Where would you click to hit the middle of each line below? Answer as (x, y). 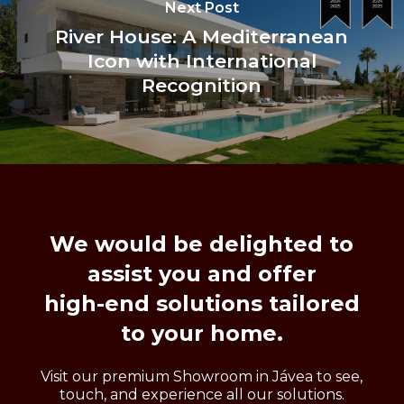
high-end (96, 304)
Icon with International (202, 60)
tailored (314, 304)
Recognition (202, 85)
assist (119, 274)
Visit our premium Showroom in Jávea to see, (202, 377)
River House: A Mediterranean (202, 36)
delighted (266, 244)
